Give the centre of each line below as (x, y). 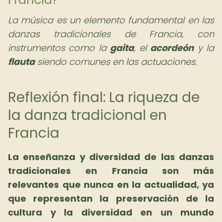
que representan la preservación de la (111, 198)
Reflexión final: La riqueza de (104, 97)
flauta (21, 62)
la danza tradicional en (87, 115)
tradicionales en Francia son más (111, 171)
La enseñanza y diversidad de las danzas (111, 157)
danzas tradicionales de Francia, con (111, 34)
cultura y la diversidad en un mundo (111, 212)
